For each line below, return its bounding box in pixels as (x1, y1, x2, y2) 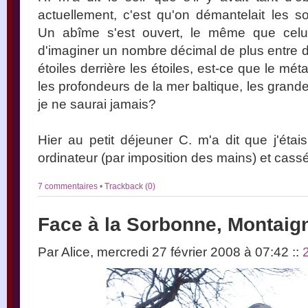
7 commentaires (38, 182, 100, 190)
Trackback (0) (104, 182, 155, 190)
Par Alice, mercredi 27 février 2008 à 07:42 (38, 244, 292, 259)
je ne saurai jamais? (38, 96, 156, 111)
